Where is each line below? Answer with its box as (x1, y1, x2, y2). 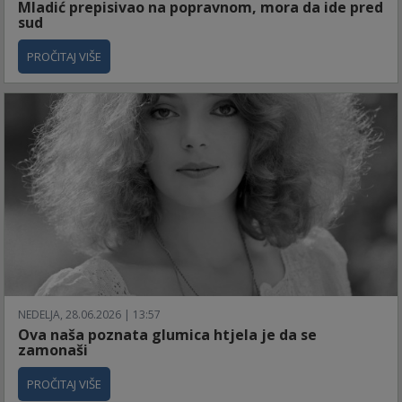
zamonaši (18, 339, 88, 360)
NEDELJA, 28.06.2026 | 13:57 (18, 306, 161, 322)
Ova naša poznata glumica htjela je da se (18, 324, 317, 345)
